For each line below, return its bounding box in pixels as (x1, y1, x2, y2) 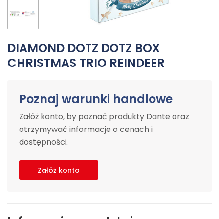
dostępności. (19, 136, 68, 148)
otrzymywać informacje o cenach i (19, 124, 153, 135)
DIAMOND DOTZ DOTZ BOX (7, 40, 160, 56)
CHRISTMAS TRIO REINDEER (7, 55, 165, 71)
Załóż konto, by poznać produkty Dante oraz (19, 111, 189, 122)
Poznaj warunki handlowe (19, 91, 173, 107)
